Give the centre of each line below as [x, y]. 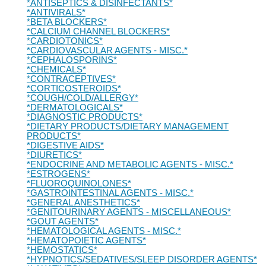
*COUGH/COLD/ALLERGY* [82, 98]
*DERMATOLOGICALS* [75, 107]
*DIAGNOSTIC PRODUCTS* [84, 117]
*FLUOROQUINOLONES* [79, 183]
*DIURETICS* [54, 155]
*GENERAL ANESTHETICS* [83, 202]
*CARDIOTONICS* [64, 41]
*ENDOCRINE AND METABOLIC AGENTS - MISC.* [130, 164]
